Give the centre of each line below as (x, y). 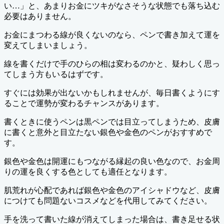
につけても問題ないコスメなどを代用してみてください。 (108, 201)
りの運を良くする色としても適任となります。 (88, 172)
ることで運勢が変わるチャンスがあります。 (84, 103)
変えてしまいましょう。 (48, 45)
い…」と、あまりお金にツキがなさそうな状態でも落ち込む (112, 6)
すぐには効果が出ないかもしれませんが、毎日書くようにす (112, 93)
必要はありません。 (40, 16)
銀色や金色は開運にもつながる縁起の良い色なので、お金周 (112, 161)
